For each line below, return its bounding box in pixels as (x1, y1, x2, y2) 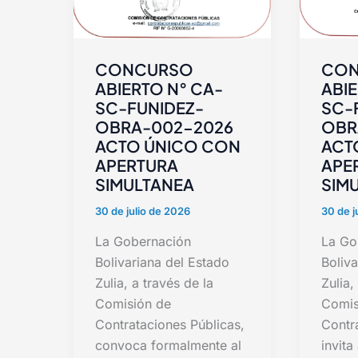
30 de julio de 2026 (95, 204, 190, 217)
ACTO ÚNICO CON (95, 135, 241, 156)
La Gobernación (95, 233, 191, 249)
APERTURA (95, 154, 178, 175)
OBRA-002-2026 (95, 116, 233, 137)
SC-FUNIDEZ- (95, 97, 204, 117)
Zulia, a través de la (95, 274, 213, 291)
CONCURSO (95, 58, 193, 79)
